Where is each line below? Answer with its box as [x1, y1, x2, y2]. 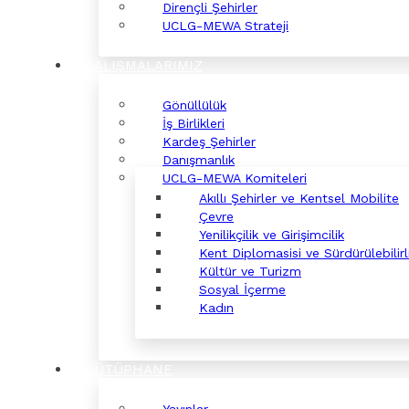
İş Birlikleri [163, 116, 225, 131]
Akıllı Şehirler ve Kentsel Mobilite [199, 191, 399, 205]
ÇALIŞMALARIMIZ [85, 58, 203, 74]
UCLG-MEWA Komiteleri [163, 171, 307, 185]
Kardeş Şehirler [163, 134, 256, 149]
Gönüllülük [163, 98, 226, 112]
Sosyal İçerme [199, 282, 286, 297]
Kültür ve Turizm [199, 264, 301, 278]
